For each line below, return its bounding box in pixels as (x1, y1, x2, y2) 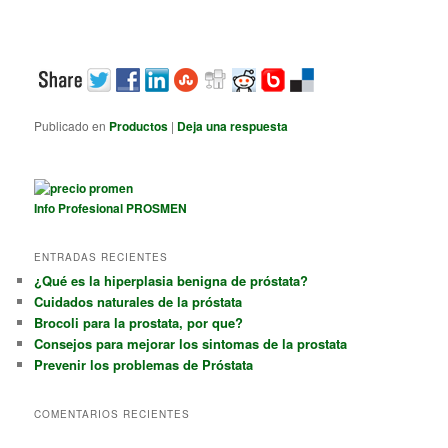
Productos (109, 117, 169, 136)
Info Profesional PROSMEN (34, 198, 188, 217)
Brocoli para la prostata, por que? (34, 312, 244, 332)
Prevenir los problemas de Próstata (34, 354, 254, 374)
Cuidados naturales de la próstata (34, 291, 243, 311)
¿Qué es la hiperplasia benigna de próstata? (34, 270, 309, 290)
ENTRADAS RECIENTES (34, 249, 169, 264)
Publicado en (34, 117, 107, 135)
